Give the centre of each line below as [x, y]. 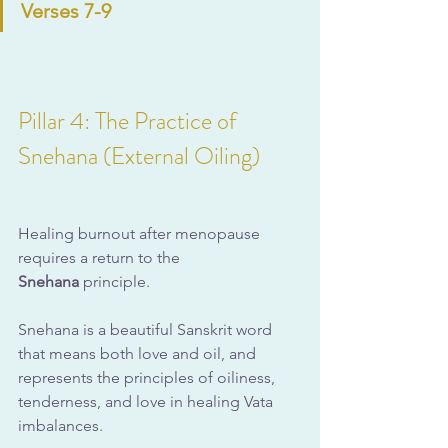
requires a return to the [101, 257]
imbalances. [62, 425]
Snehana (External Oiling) [139, 155]
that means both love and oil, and [139, 353]
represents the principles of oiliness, [148, 377]
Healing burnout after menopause [141, 233]
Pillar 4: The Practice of [130, 120]
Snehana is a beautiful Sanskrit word [147, 329]
